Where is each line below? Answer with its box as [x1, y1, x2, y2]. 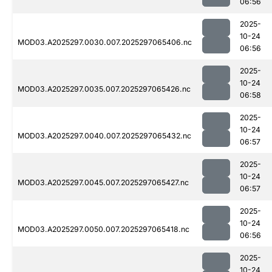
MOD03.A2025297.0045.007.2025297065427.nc [18, 178, 189, 188]
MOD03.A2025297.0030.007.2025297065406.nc [18, 38, 192, 47]
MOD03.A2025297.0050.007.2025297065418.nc [18, 225, 189, 234]
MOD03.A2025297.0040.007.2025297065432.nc [18, 131, 191, 141]
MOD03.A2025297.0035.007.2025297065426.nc [18, 84, 191, 94]
